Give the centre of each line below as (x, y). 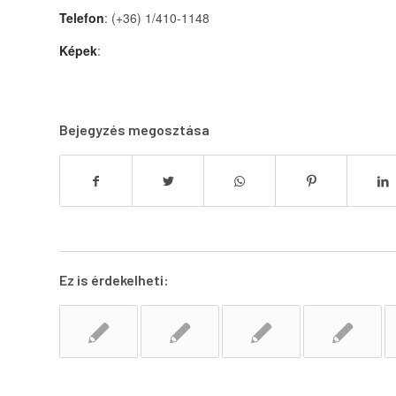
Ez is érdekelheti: (114, 280)
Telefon (82, 17)
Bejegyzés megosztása (134, 130)
